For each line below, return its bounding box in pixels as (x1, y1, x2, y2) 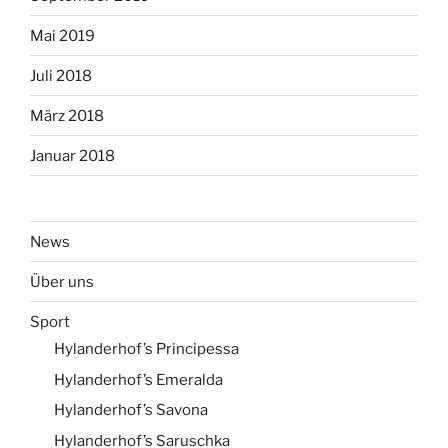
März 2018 (30, 106, 104, 125)
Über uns (30, 272, 94, 291)
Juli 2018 (30, 66, 92, 85)
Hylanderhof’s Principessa (54, 340, 239, 359)
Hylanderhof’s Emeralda (54, 370, 223, 389)
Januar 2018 (30, 146, 115, 165)
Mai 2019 (30, 26, 95, 45)
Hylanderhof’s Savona (54, 401, 208, 420)
